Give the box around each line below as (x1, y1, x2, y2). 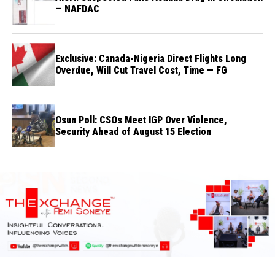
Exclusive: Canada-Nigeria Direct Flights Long (55, 53, 246, 65)
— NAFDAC (55, 3, 99, 15)
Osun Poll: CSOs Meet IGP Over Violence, (55, 114, 227, 126)
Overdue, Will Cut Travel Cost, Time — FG (55, 64, 227, 77)
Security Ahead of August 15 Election (55, 126, 211, 138)
